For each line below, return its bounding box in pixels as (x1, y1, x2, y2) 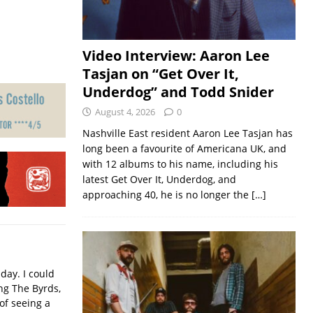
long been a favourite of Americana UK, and (82, 141, 286, 155)
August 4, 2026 (94, 105, 155, 118)
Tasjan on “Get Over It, (82, 64, 239, 83)
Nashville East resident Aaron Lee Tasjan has (82, 126, 293, 140)
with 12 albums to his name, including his (82, 156, 278, 170)
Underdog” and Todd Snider (82, 82, 274, 101)
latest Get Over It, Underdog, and (82, 172, 236, 186)
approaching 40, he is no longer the (82, 187, 252, 201)
